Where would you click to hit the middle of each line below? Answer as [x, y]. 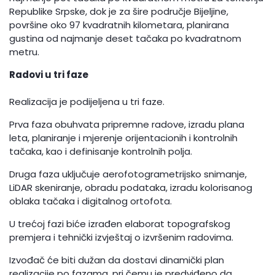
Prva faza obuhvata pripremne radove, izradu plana [127, 125]
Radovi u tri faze [49, 75]
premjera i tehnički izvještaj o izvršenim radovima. [122, 238]
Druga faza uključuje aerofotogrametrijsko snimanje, [128, 174]
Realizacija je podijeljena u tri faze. [87, 102]
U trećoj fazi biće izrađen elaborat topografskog [120, 224]
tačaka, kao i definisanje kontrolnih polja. [101, 152]
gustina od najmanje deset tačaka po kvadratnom [126, 39]
